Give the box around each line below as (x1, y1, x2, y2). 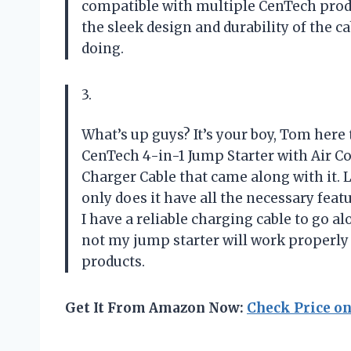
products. (81, 252, 145, 270)
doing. (81, 39, 124, 57)
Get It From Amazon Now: (65, 299, 247, 317)
